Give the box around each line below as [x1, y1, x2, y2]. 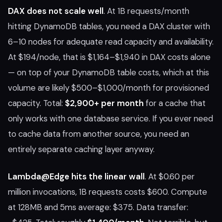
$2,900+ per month [65, 98, 144, 109]
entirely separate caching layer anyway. [8, 144, 155, 155]
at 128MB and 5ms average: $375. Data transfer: [8, 202, 188, 213]
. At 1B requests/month [104, 5, 189, 16]
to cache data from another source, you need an [8, 128, 189, 139]
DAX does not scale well [8, 5, 104, 16]
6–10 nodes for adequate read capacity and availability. [8, 36, 214, 47]
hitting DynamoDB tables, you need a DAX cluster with [8, 21, 210, 32]
